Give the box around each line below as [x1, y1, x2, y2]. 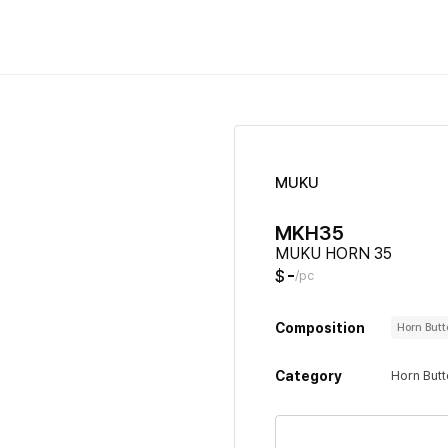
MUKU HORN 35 [275, 244, 392, 263]
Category [275, 368, 342, 384]
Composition [275, 319, 365, 336]
